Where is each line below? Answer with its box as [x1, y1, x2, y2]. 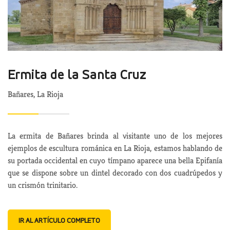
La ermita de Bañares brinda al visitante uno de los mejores [8, 130, 222, 142]
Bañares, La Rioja [8, 89, 63, 100]
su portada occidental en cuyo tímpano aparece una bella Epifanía [8, 155, 222, 166]
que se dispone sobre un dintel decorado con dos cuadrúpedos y [8, 167, 222, 179]
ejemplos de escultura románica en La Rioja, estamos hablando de [8, 143, 222, 154]
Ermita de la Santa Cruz [8, 69, 146, 83]
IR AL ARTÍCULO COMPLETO [18, 217, 100, 225]
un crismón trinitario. [8, 180, 78, 191]
